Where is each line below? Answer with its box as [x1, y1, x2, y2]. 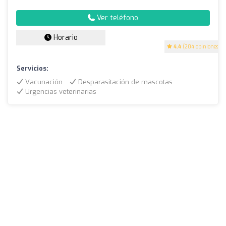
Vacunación [23, 77, 63, 86]
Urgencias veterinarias [23, 87, 96, 96]
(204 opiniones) [181, 43, 220, 50]
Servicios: [17, 64, 48, 73]
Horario [51, 32, 78, 42]
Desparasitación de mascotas [76, 77, 173, 86]
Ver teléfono [95, 13, 138, 23]
